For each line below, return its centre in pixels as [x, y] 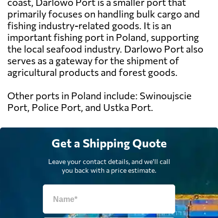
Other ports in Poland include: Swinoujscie [100, 96]
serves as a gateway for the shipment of [93, 61]
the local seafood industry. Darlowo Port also [105, 49]
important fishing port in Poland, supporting [103, 37]
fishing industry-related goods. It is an [89, 26]
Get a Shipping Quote [109, 143]
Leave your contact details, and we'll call [109, 162]
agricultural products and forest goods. [92, 72]
